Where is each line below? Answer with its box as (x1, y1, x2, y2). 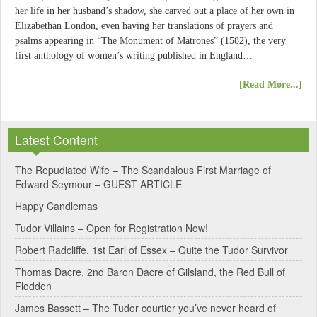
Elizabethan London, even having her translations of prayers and (15, 21, 273, 32)
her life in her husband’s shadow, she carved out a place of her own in (15, 6, 294, 17)
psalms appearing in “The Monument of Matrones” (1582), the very (15, 35, 286, 47)
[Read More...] (239, 79, 302, 90)
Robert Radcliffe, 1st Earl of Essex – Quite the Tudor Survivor (15, 242, 288, 257)
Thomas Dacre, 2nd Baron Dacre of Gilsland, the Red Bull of (15, 264, 285, 279)
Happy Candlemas (15, 198, 98, 213)
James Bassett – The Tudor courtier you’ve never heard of (15, 300, 276, 315)
